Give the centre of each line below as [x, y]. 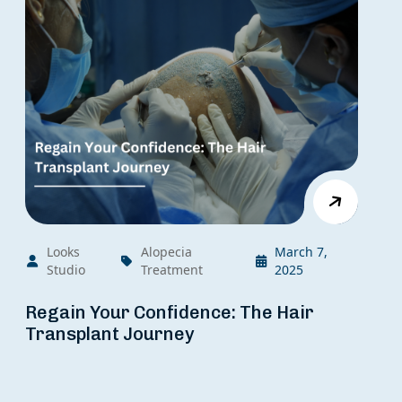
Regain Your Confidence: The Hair [170, 312]
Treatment [171, 269]
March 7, [301, 251]
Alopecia [166, 251]
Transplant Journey [110, 333]
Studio [66, 269]
